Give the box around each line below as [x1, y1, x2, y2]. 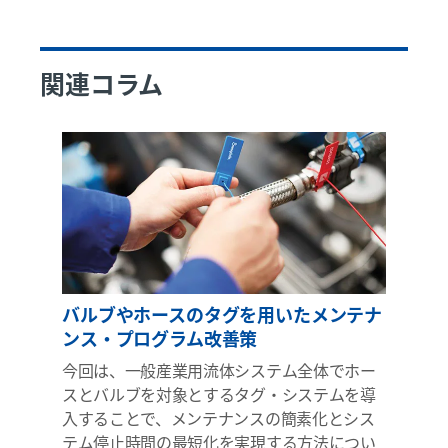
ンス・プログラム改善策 [62, 325, 258, 351]
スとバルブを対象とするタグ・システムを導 [62, 382, 376, 406]
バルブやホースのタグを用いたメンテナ [62, 301, 383, 327]
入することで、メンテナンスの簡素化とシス [62, 406, 375, 430]
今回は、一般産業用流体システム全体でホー [62, 358, 376, 382]
